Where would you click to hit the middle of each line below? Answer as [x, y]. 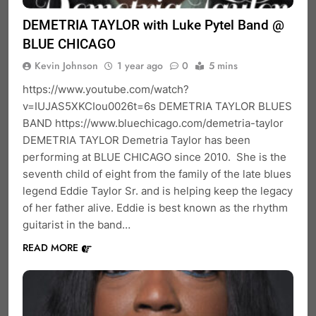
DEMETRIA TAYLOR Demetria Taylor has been [136, 140]
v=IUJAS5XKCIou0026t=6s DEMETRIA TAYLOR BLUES [157, 107]
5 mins [223, 66]
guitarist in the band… [77, 225]
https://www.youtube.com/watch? [106, 90]
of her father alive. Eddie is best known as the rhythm [155, 208]
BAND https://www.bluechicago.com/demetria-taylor [153, 123]
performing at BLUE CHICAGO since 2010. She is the [154, 157]
